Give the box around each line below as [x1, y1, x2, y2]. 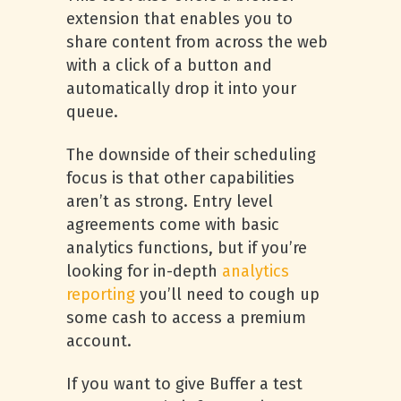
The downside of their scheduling [66, 145, 316, 165]
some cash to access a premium [66, 308, 306, 328]
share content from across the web [66, 32, 328, 52]
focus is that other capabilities [66, 168, 294, 188]
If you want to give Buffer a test [66, 374, 303, 394]
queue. [66, 102, 118, 122]
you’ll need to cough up [135, 285, 320, 304]
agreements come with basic [66, 215, 279, 235]
